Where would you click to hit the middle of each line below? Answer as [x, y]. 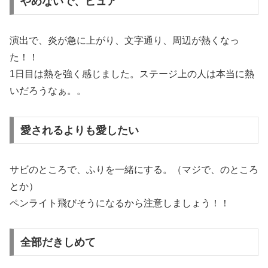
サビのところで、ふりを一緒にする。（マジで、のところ [134, 169]
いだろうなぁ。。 [48, 91]
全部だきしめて [58, 243]
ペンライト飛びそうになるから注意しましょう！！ [120, 203]
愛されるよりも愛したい [79, 130]
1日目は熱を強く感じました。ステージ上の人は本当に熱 [132, 74]
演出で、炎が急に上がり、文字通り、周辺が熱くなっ [124, 41]
